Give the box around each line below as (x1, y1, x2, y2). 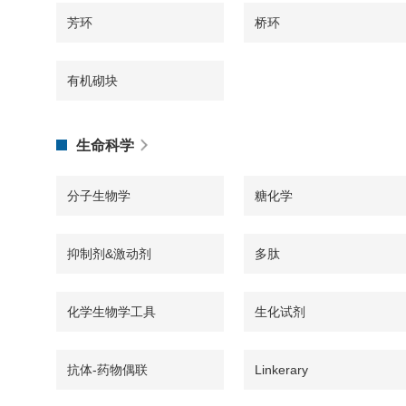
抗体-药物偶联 (67, 362, 148, 377)
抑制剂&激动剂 (67, 246, 151, 261)
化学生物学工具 (67, 304, 156, 319)
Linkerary (255, 362, 308, 377)
